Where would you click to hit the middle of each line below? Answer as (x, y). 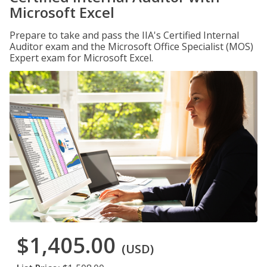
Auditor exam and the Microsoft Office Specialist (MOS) (131, 46)
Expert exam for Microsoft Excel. (81, 58)
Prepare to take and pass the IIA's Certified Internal (124, 35)
